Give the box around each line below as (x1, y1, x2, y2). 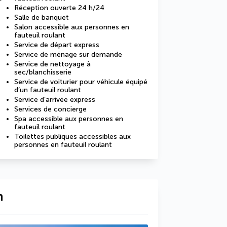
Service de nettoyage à (14, 60, 91, 68)
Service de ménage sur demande (14, 50, 122, 59)
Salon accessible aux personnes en (14, 23, 129, 31)
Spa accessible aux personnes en (14, 115, 123, 123)
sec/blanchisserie (14, 68, 71, 77)
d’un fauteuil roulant (14, 86, 81, 94)
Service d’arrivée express (14, 95, 95, 104)
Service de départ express (14, 41, 99, 49)
